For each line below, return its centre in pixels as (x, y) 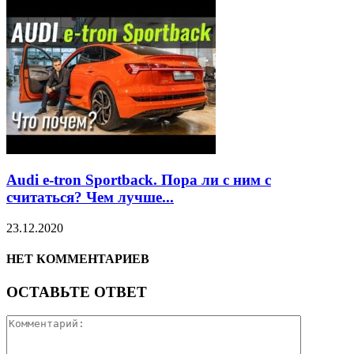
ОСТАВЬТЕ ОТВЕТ (77, 292)
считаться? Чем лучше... (90, 198)
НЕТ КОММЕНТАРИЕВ (78, 259)
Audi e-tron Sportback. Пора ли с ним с (139, 180)
